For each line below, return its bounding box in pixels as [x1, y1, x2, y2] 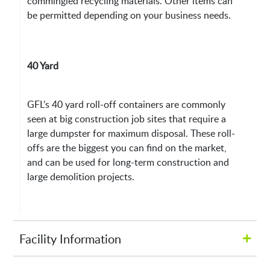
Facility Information [19, 230, 122, 247]
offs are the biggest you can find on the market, [27, 141, 227, 155]
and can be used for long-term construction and [27, 155, 230, 169]
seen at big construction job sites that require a [27, 112, 227, 126]
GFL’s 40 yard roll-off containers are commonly [27, 98, 226, 111]
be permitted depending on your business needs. [27, 8, 231, 22]
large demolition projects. [27, 170, 135, 184]
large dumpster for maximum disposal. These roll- [27, 127, 236, 140]
